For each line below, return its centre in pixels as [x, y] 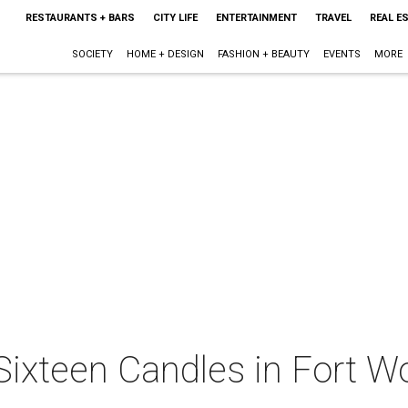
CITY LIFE [175, 18]
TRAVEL [333, 18]
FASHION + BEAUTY [263, 54]
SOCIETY [92, 54]
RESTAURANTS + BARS [80, 18]
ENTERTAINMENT [256, 18]
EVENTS [342, 54]
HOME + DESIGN [165, 54]
